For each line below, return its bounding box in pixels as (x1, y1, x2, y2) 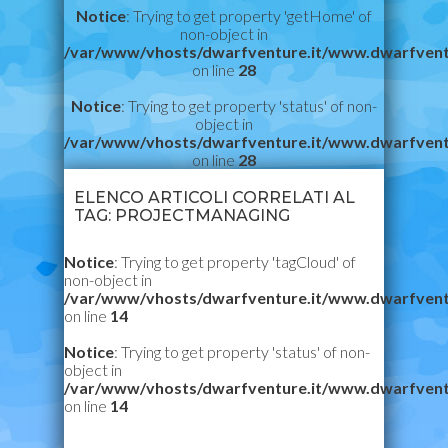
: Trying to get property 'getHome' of (126, 6, 372, 25)
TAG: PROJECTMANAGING (74, 206, 290, 225)
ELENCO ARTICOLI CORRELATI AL (74, 188, 355, 207)
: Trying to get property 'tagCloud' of (114, 252, 356, 271)
